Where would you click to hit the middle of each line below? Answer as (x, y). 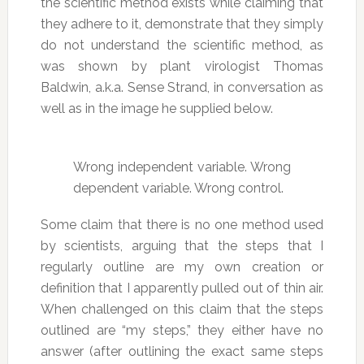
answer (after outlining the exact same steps (182, 352)
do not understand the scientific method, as (182, 45)
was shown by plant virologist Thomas (182, 66)
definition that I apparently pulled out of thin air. (182, 288)
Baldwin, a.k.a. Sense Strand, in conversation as (182, 87)
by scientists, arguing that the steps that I (182, 246)
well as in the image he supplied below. (156, 108)
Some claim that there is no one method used (182, 225)
